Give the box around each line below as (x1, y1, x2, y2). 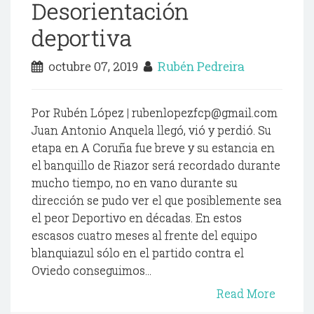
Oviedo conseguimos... (32, 263, 151, 278)
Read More (217, 286, 275, 301)
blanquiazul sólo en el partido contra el (32, 245, 244, 261)
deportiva (32, 22, 132, 53)
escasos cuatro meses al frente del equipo (32, 228, 257, 243)
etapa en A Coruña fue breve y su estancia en (32, 140, 275, 156)
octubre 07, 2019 (43, 58, 144, 75)
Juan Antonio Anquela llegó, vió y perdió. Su (32, 123, 271, 138)
